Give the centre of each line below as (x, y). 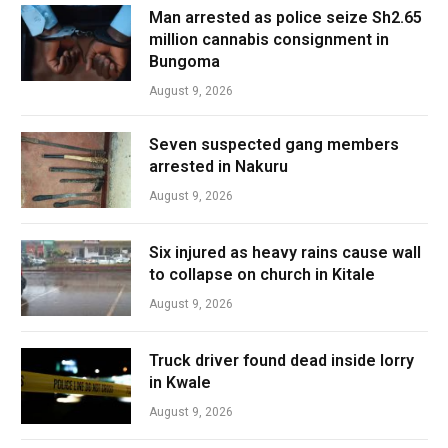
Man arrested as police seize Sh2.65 (285, 17)
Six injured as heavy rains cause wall (285, 252)
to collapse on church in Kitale (262, 274)
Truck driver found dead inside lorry (281, 360)
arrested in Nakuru (218, 166)
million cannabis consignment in (269, 39)
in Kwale (180, 382)
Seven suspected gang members (274, 144)
